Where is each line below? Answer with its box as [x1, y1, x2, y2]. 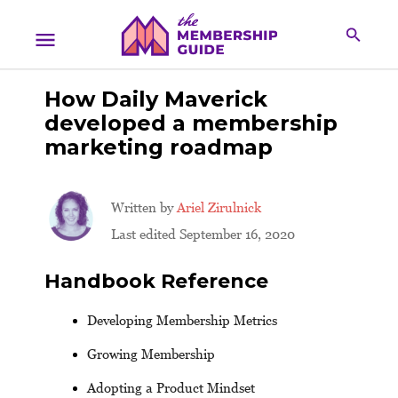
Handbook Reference [44, 269, 268, 293]
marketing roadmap [44, 134, 273, 160]
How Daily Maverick [44, 86, 267, 112]
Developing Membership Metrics [87, 313, 277, 328]
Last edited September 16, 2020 [111, 227, 295, 242]
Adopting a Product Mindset [87, 380, 255, 395]
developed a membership [44, 110, 338, 136]
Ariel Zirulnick [177, 200, 261, 215]
